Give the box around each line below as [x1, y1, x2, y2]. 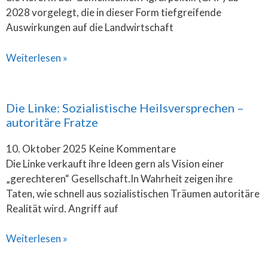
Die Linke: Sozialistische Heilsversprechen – [6, 100, 244, 115]
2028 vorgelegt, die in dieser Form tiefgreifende [6, 6, 221, 19]
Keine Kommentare [89, 142, 176, 155]
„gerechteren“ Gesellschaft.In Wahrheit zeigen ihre [6, 172, 233, 185]
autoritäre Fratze [6, 114, 98, 129]
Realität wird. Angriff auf [6, 202, 118, 215]
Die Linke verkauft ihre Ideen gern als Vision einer [6, 157, 224, 170]
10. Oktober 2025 [6, 142, 89, 155]
